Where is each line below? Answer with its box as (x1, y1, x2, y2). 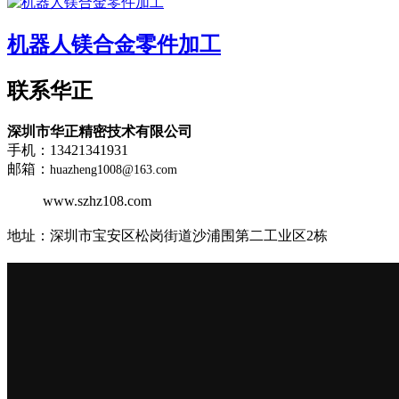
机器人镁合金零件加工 (7, 33, 221, 57)
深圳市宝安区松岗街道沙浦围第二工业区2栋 (50, 227, 328, 243)
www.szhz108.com (43, 192, 151, 208)
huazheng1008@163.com (50, 162, 177, 176)
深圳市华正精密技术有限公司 (7, 123, 192, 139)
